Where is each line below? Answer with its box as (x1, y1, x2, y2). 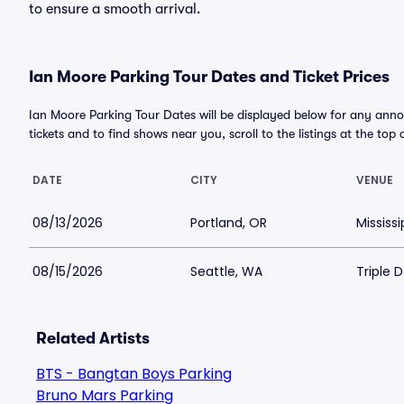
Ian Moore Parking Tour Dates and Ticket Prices (29, 68, 390, 86)
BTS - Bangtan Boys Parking (36, 363, 232, 384)
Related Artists (36, 329, 150, 347)
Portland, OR (190, 214, 267, 232)
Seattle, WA (190, 262, 262, 280)
